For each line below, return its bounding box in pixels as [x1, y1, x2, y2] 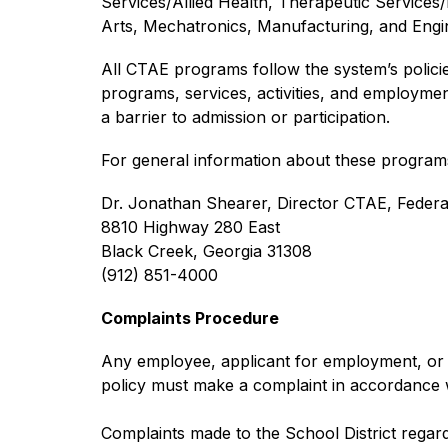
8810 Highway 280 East [100, 217, 280, 237]
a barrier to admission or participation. [100, 107, 390, 127]
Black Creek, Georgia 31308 [100, 241, 312, 261]
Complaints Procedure [100, 308, 279, 328]
